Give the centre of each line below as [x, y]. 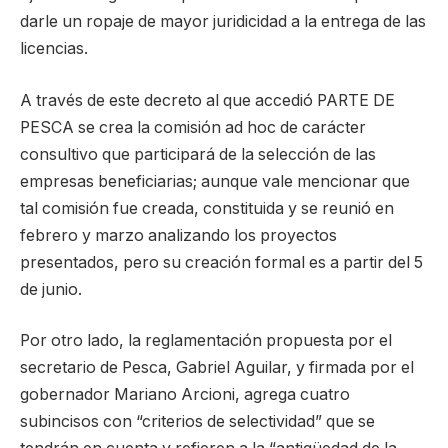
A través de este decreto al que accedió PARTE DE [207, 100]
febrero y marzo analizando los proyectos [178, 235]
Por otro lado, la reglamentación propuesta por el [206, 341]
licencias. [54, 49]
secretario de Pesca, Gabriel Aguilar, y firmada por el [217, 368]
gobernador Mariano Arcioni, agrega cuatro [185, 395]
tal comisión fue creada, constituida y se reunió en [207, 208]
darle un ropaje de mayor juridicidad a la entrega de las [223, 22]
